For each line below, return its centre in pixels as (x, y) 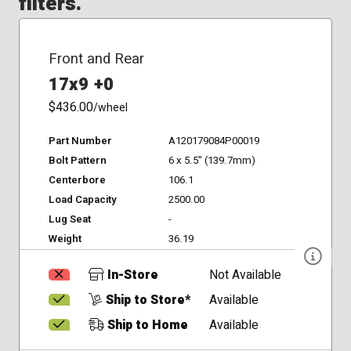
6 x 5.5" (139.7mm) (212, 161)
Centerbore (77, 181)
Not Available (246, 275)
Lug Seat (69, 220)
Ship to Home (146, 325)
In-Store (131, 275)
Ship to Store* (146, 300)
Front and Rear (96, 59)
